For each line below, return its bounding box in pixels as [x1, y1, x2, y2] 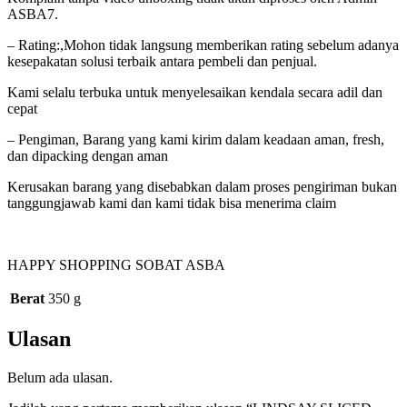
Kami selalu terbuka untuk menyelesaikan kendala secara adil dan [7, 84, 382, 100]
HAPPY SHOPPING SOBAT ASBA [7, 256, 225, 273]
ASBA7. [7, 5, 58, 22]
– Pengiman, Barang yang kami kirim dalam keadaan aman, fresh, [7, 131, 384, 147]
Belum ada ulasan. [7, 370, 113, 386]
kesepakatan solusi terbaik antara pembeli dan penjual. [7, 53, 317, 69]
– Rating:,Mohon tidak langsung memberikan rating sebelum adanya [7, 36, 399, 53]
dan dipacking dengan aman [7, 147, 168, 164]
